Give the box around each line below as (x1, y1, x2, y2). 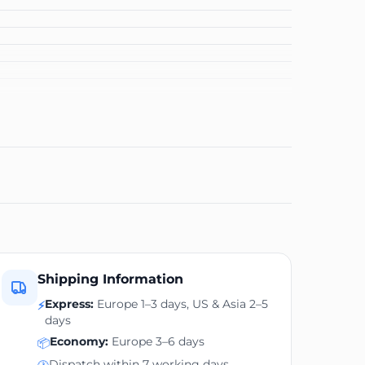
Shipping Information (37, 270, 183, 287)
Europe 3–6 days (108, 333, 204, 349)
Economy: (49, 333, 108, 349)
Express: (44, 296, 94, 311)
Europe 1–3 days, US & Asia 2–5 (93, 296, 268, 311)
